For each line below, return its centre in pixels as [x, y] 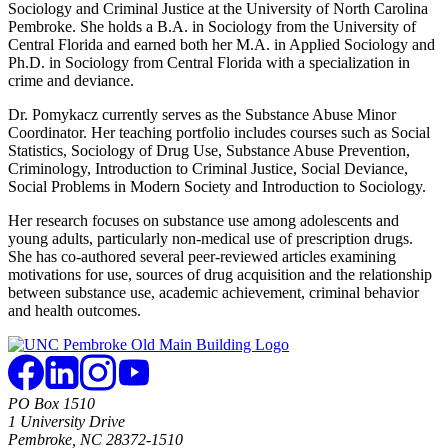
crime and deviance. [71, 80]
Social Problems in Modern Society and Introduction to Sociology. [217, 186]
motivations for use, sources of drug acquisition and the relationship [220, 274]
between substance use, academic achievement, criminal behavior [213, 292]
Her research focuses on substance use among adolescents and [203, 220]
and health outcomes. [74, 310]
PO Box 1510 [51, 403]
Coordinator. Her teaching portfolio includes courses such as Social [219, 132]
